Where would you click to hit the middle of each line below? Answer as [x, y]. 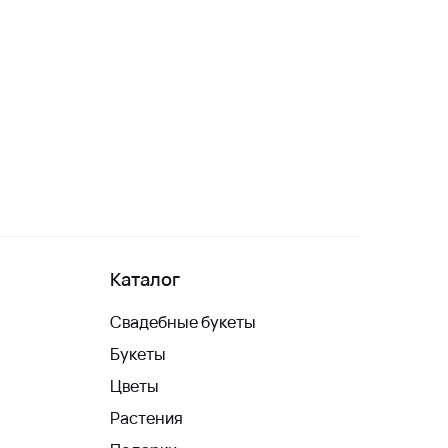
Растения [146, 417]
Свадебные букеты [183, 321]
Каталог [145, 278]
